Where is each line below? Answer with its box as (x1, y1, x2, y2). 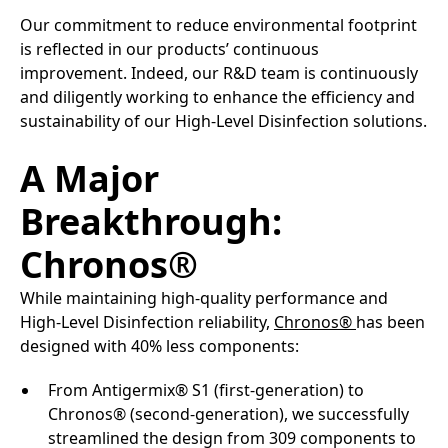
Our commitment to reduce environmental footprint (20, 13, 417, 36)
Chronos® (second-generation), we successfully (48, 402, 409, 425)
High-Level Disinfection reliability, (20, 310, 274, 333)
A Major (20, 153, 159, 203)
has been (356, 310, 425, 333)
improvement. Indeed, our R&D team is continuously (20, 61, 418, 84)
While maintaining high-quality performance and (20, 286, 388, 309)
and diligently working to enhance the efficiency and (20, 85, 415, 108)
